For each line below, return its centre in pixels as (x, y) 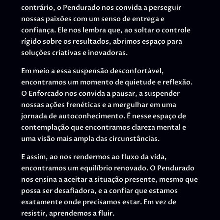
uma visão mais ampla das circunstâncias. (90, 139)
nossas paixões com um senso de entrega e (93, 19)
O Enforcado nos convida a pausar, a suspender (100, 94)
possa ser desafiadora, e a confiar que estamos (99, 191)
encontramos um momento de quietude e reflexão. (107, 82)
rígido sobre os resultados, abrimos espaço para (101, 42)
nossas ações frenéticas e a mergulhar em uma (98, 105)
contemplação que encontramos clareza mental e (103, 128)
